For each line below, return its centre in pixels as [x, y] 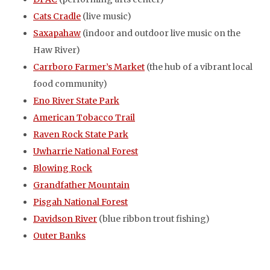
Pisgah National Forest [80, 202]
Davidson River [65, 218]
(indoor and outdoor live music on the [161, 33]
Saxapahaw [57, 33]
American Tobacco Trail [84, 117]
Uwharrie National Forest [86, 151]
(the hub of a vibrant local [199, 67]
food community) [70, 83]
